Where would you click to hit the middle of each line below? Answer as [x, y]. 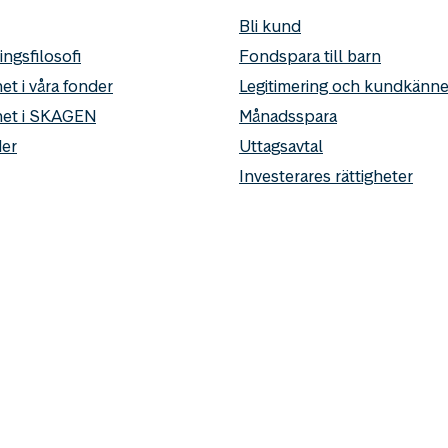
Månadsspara [288, 116]
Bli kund [270, 26]
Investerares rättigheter [326, 176]
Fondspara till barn [310, 56]
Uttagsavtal [281, 146]
